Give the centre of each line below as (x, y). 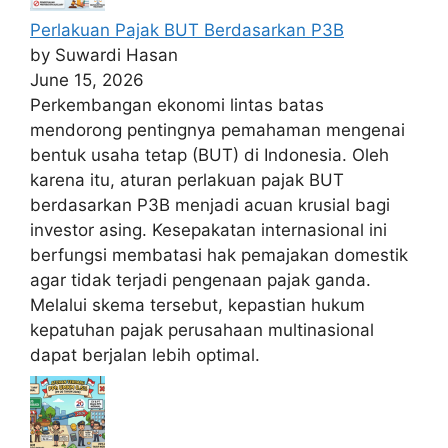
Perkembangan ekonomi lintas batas (177, 104)
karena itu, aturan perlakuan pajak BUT (187, 179)
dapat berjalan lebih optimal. (145, 354)
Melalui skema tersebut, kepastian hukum (197, 304)
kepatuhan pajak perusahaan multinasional (202, 329)
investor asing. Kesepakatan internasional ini (208, 229)
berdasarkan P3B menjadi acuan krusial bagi (210, 204)
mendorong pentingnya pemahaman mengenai (217, 129)
